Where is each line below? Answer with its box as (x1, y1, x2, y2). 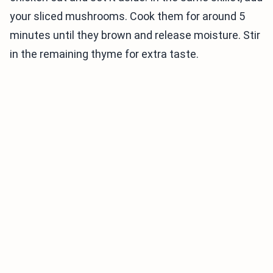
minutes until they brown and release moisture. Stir (10, 29, 260, 42)
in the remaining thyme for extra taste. (10, 48, 199, 61)
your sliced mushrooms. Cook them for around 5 (10, 10, 245, 23)
